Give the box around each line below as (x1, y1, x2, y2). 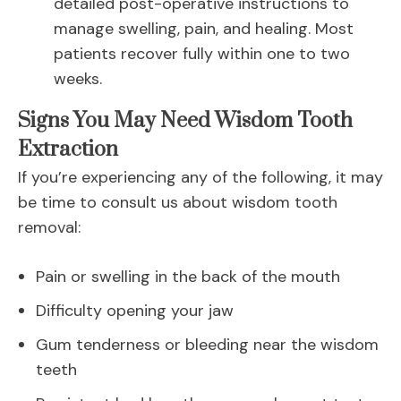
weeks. (54, 68, 102, 90)
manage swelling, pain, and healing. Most (54, 18, 354, 40)
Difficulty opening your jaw (36, 300, 234, 322)
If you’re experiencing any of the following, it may (18, 166, 383, 189)
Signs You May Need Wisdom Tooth (18, 108, 353, 135)
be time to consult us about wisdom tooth (18, 192, 337, 214)
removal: (18, 217, 81, 239)
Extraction (18, 137, 118, 164)
